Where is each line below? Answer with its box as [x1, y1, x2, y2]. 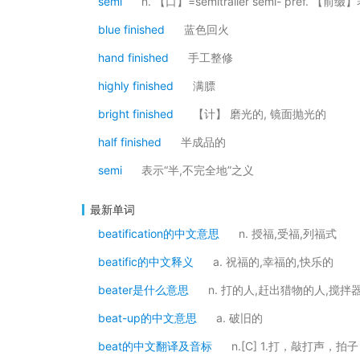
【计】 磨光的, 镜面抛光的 [193, 107, 326, 121]
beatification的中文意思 [98, 227, 219, 240]
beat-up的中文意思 [98, 311, 197, 325]
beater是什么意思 [98, 283, 189, 297]
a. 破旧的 [216, 311, 263, 325]
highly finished [98, 79, 174, 92]
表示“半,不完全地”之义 [141, 163, 254, 177]
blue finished [98, 22, 165, 36]
